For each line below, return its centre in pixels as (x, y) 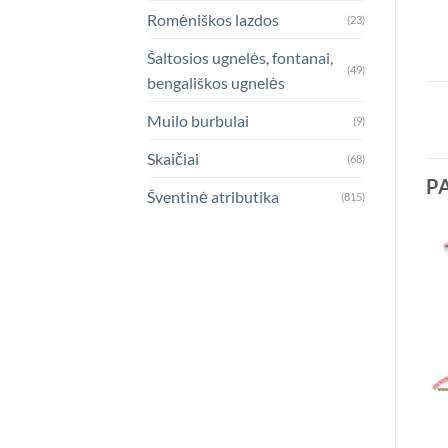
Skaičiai (173, 158)
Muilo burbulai (198, 120)
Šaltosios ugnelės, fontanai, (240, 57)
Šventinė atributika (213, 196)
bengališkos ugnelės (216, 82)
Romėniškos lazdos (213, 19)
